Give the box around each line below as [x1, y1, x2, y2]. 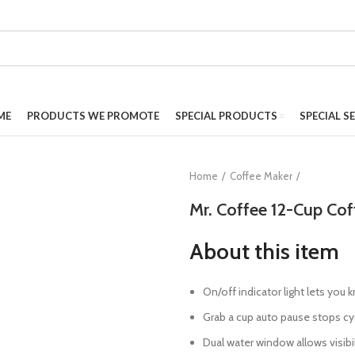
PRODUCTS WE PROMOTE [26, 109, 159, 122]
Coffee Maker [230, 170, 292, 182]
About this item [189, 238, 339, 265]
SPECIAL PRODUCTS [174, 109, 277, 122]
